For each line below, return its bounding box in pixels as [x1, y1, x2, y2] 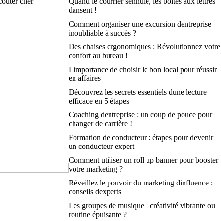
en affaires [68, 74, 101, 82]
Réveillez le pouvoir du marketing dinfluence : [68, 179, 213, 187]
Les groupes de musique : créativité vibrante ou [68, 201, 215, 210]
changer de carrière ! [68, 119, 132, 128]
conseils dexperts [68, 187, 121, 196]
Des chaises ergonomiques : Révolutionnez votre [68, 42, 220, 51]
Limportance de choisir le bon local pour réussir [68, 65, 217, 74]
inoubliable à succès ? [68, 29, 136, 37]
